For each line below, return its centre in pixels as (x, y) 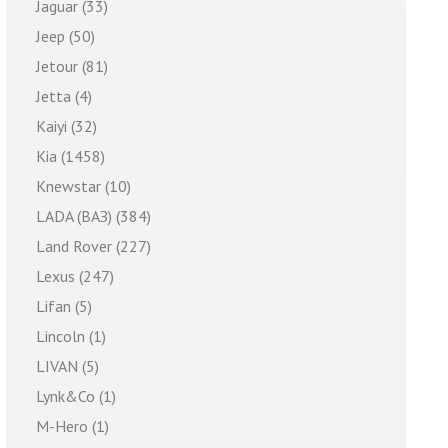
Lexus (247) (75, 276)
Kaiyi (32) (66, 126)
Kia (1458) (70, 156)
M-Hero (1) (72, 426)
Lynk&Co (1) (76, 396)
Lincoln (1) (71, 336)
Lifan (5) (64, 306)
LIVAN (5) (67, 366)
